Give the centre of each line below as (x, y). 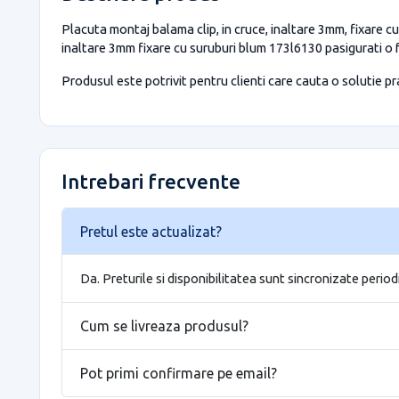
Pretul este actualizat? (151, 231)
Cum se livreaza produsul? (164, 326)
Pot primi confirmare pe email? (179, 373)
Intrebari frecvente (151, 181)
